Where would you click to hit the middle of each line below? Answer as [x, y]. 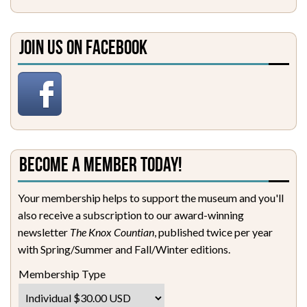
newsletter [44, 232]
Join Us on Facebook [83, 49]
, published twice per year [213, 232]
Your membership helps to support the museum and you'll [151, 197]
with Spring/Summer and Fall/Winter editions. [124, 249]
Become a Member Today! [101, 166]
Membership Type [62, 273]
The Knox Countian [112, 232]
